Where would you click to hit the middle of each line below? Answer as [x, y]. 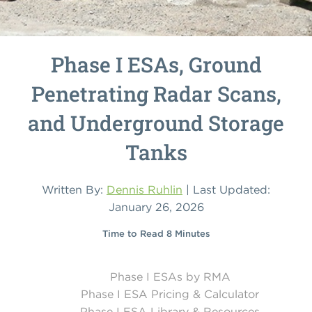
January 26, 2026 [156, 207]
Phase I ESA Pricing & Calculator [170, 294]
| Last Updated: [226, 190]
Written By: [74, 190]
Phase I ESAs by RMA [170, 277]
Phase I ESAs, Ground [156, 65]
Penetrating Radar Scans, [156, 94]
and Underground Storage [156, 123]
